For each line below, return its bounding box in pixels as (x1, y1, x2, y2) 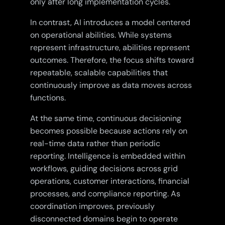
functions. (30, 92, 66, 103)
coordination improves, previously (30, 201, 155, 212)
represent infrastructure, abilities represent (30, 42, 190, 53)
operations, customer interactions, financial (30, 176, 189, 187)
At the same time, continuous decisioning (30, 113, 181, 124)
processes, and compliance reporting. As (30, 188, 180, 199)
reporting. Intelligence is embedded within (30, 151, 185, 162)
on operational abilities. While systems (30, 30, 172, 41)
